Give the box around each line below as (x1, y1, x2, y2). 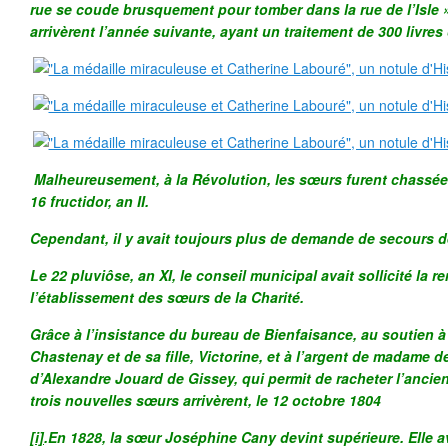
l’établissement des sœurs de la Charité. (30, 287, 304, 307)
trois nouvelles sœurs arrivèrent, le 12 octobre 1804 (30, 390, 381, 410)
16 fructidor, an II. (30, 191, 149, 211)
